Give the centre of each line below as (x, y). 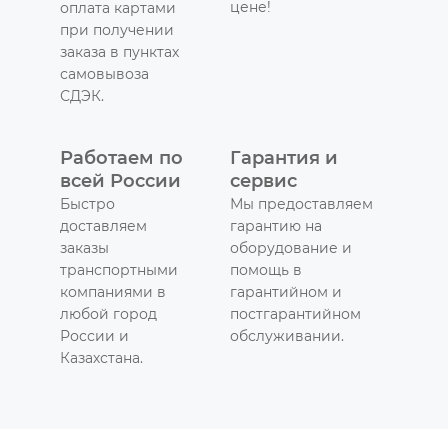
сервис (263, 180)
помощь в (266, 269)
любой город (108, 313)
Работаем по (121, 157)
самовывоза (104, 73)
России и (94, 335)
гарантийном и (286, 291)
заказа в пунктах (119, 51)
